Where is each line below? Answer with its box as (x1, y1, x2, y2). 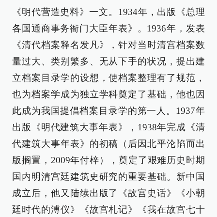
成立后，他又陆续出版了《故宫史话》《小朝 (12, 188, 205, 199)
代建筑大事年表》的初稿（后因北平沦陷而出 (12, 139, 205, 149)
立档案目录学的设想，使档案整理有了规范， (12, 73, 205, 83)
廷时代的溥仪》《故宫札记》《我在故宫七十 (12, 204, 205, 215)
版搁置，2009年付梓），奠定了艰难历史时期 (12, 155, 205, 166)
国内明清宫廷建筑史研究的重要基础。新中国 (12, 171, 205, 182)
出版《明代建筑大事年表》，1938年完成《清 (12, 122, 205, 133)
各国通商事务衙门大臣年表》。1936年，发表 (12, 23, 205, 34)
